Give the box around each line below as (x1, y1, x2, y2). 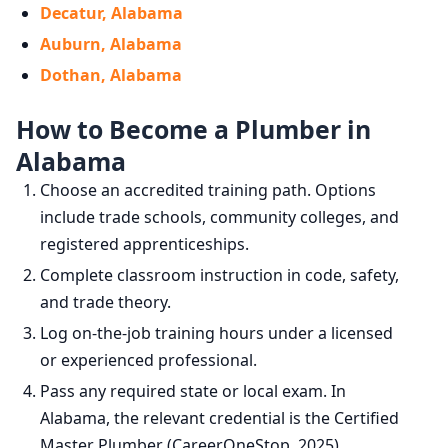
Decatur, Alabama (40, 2, 183, 25)
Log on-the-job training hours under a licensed (40, 322, 393, 345)
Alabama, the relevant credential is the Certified (40, 407, 399, 430)
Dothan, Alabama (40, 64, 182, 87)
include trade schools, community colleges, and (40, 206, 399, 229)
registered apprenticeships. (40, 233, 249, 256)
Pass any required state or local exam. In (40, 380, 346, 403)
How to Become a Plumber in (16, 112, 371, 147)
